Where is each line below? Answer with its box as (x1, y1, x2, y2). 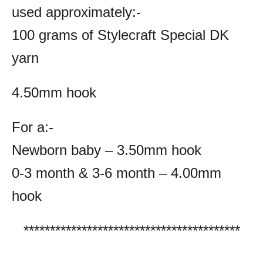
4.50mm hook (12, 84, 96, 100)
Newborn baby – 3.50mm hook (12, 141, 201, 158)
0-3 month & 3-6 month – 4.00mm (12, 164, 221, 181)
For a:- (12, 119, 53, 135)
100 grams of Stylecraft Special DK (12, 26, 229, 43)
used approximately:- (12, 4, 141, 20)
